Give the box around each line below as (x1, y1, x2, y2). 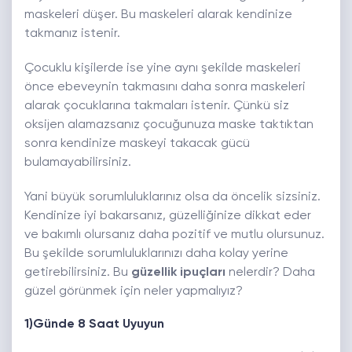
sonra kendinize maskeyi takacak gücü (24, 137, 250, 151)
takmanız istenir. (24, 27, 120, 41)
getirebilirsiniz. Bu (24, 266, 131, 280)
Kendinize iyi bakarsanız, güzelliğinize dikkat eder (24, 210, 311, 223)
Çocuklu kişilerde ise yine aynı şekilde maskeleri (24, 62, 301, 75)
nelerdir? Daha (225, 266, 315, 280)
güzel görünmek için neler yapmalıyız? (24, 285, 243, 299)
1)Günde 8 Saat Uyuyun (24, 318, 164, 332)
